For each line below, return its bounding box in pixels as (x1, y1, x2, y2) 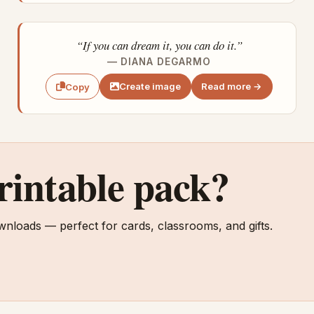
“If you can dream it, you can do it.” (76, 36, 243, 53)
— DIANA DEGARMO (107, 55, 212, 67)
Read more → (201, 81, 263, 93)
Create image (119, 81, 181, 93)
